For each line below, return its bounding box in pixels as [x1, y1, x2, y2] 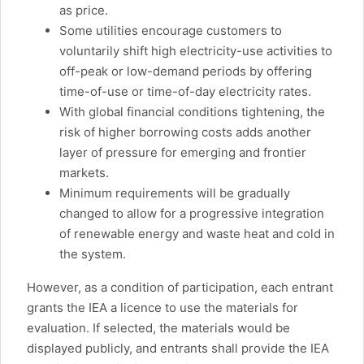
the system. [59, 246, 126, 262]
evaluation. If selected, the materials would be [27, 320, 290, 336]
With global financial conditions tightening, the [59, 104, 325, 120]
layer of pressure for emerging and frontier [59, 145, 306, 161]
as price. [59, 2, 108, 19]
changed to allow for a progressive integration [59, 206, 324, 222]
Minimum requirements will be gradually [59, 185, 290, 201]
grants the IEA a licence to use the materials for [27, 300, 298, 316]
